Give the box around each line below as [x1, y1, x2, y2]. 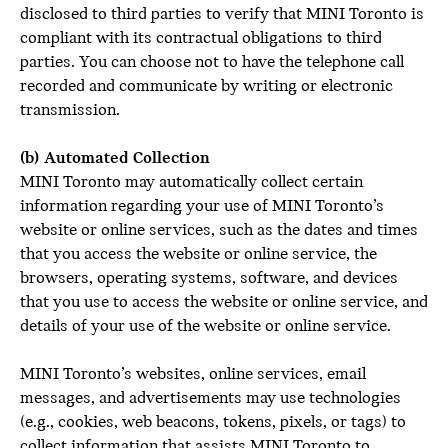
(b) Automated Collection [20, 149, 210, 168]
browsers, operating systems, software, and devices [20, 269, 398, 288]
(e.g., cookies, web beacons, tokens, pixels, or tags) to [20, 413, 406, 432]
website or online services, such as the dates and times [20, 221, 418, 240]
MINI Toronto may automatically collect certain [20, 173, 363, 192]
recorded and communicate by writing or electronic [20, 77, 393, 96]
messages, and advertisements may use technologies [20, 389, 401, 408]
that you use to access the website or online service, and [20, 293, 428, 312]
